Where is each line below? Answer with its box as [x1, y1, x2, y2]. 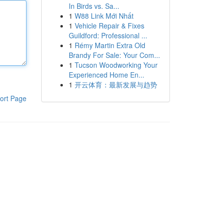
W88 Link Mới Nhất [74, 11, 134, 21]
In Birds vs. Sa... [68, 1, 119, 11]
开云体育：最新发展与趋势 [74, 80, 157, 89]
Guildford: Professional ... [68, 30, 147, 40]
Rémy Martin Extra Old [74, 40, 145, 50]
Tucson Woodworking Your [74, 60, 158, 70]
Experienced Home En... [68, 70, 144, 80]
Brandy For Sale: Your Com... [68, 50, 160, 60]
